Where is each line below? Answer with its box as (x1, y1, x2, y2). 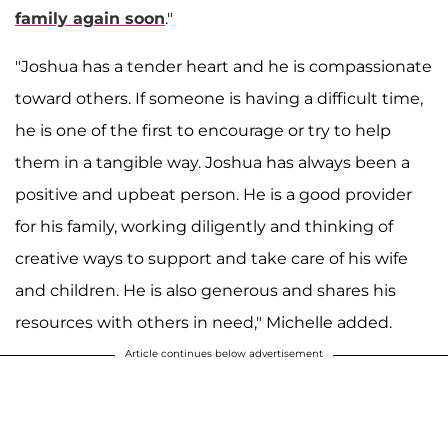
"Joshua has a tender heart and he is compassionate (15, 56, 432, 76)
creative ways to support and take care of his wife (15, 248, 408, 268)
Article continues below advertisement (125, 346, 323, 360)
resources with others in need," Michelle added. (15, 312, 392, 332)
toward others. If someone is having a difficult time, (15, 88, 423, 108)
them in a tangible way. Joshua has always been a (15, 152, 410, 172)
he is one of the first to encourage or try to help (15, 120, 391, 140)
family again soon (15, 8, 165, 28)
